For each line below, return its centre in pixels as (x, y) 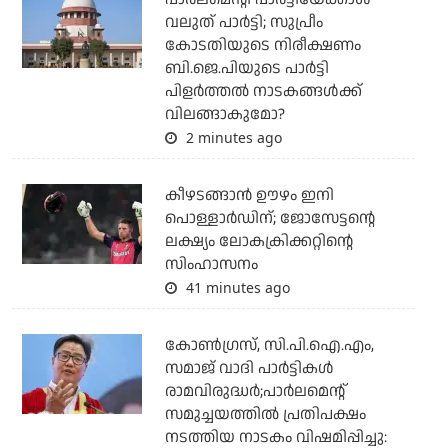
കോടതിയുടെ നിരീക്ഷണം (262, 45)
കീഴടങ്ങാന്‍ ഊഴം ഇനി (249, 195)
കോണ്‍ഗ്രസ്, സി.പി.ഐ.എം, (269, 345)
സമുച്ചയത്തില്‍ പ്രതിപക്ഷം (265, 414)
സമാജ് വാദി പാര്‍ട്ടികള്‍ (249, 368)
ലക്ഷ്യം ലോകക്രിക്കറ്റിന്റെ (258, 241)
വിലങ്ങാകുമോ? (224, 114)
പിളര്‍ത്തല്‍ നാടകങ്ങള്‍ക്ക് (263, 91)
